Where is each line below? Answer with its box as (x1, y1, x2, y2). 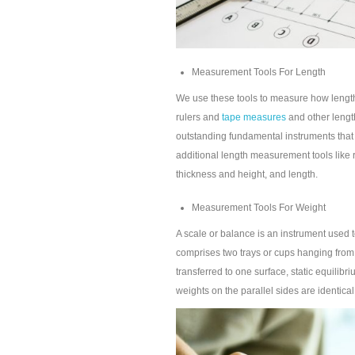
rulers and (176, 112, 222, 123)
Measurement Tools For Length (192, 67, 326, 78)
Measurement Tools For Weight (192, 202, 326, 213)
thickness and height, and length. (176, 169, 318, 180)
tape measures (222, 112, 286, 123)
